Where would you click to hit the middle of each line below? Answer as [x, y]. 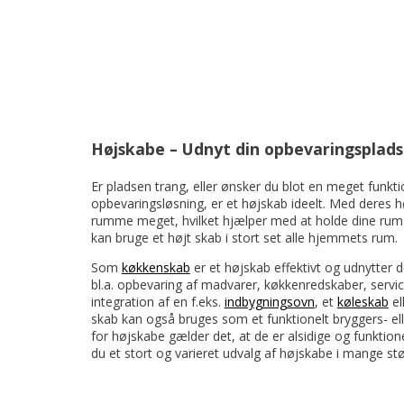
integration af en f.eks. [157, 301]
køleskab [363, 301]
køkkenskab [156, 267]
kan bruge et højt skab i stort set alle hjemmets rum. [244, 237]
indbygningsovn [269, 301]
